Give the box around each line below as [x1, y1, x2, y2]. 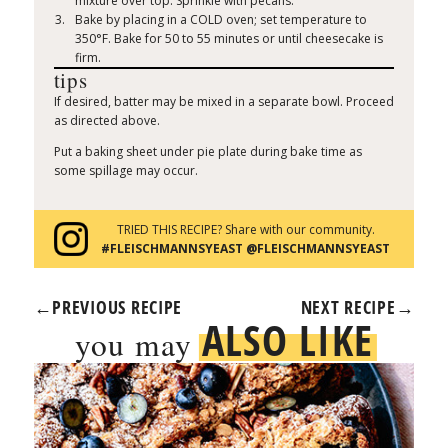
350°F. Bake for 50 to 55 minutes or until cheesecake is [75, 30, 384, 48]
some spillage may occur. [53, 162, 198, 180]
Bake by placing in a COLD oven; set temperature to [75, 11, 368, 29]
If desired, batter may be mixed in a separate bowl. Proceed [53, 93, 394, 111]
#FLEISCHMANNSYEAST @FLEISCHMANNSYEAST [101, 240, 391, 258]
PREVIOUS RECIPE [52, 295, 183, 320]
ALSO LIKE [201, 311, 374, 369]
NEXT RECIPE [300, 295, 396, 320]
